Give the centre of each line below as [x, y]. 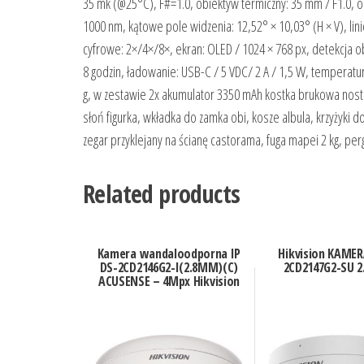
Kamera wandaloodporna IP [169, 254]
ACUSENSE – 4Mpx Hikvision [169, 282]
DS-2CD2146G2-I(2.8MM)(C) [169, 268]
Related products [162, 194]
